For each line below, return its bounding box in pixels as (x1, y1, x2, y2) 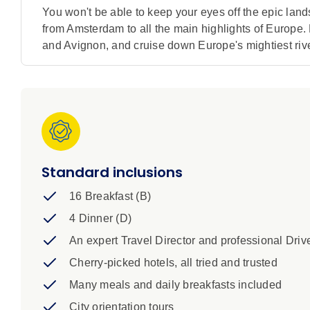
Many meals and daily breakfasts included (69, 279, 282, 291)
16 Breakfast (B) (69, 190, 151, 203)
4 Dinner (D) (69, 212, 131, 225)
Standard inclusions (42, 163, 183, 183)
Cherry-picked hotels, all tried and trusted (69, 257, 277, 269)
